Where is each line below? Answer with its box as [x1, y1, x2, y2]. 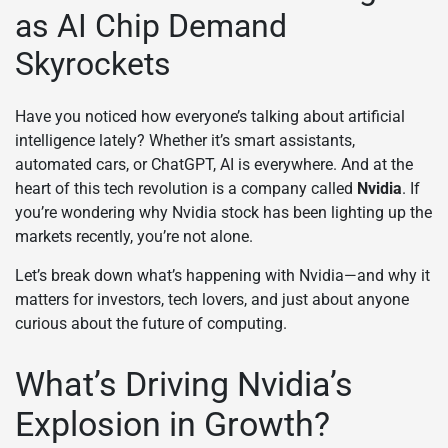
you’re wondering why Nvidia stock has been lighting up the [15, 202, 432, 222]
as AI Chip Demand [15, 7, 287, 46]
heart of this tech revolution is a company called [15, 178, 357, 198]
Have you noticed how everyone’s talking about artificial [15, 106, 405, 126]
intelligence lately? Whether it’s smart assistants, [15, 130, 355, 150]
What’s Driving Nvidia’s [15, 364, 353, 405]
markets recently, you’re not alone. [15, 226, 253, 246]
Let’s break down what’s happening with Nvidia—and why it [15, 265, 430, 285]
